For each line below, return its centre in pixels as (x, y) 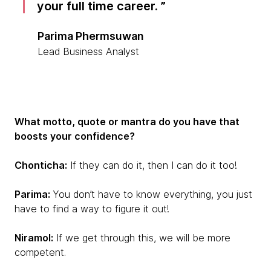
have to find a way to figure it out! (92, 209)
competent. (40, 252)
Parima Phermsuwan (91, 36)
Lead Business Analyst (89, 51)
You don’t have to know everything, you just (152, 194)
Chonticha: (41, 165)
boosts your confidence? (75, 136)
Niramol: (34, 238)
